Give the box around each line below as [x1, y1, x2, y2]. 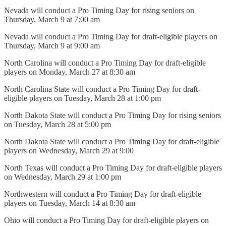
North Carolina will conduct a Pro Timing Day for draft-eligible [4, 58, 206, 67]
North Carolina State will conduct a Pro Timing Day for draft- [4, 84, 200, 93]
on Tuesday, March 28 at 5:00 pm [4, 120, 111, 129]
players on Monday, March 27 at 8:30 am [4, 67, 135, 76]
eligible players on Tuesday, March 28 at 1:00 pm [4, 93, 161, 102]
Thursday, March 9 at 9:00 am [4, 41, 100, 50]
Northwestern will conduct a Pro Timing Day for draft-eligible [4, 189, 201, 198]
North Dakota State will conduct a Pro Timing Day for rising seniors [4, 110, 221, 120]
